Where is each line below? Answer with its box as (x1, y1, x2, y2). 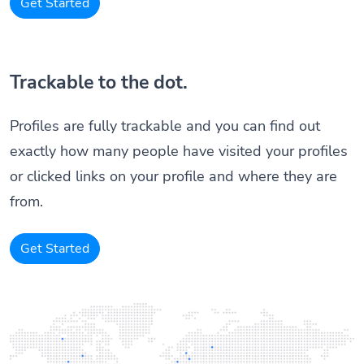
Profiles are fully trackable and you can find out (10, 115, 320, 136)
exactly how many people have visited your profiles (10, 141, 348, 161)
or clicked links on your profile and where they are (10, 166, 337, 186)
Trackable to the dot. (10, 69, 188, 95)
